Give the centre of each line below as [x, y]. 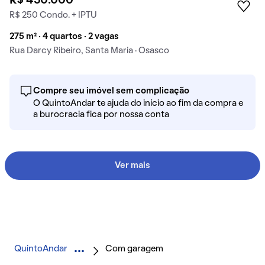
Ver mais [132, 166]
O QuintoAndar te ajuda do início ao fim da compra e [138, 104]
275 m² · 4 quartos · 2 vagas [64, 37]
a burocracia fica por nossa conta [101, 115]
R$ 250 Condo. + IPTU [53, 16]
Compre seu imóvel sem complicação [111, 91]
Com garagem [134, 249]
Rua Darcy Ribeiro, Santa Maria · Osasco [89, 51]
